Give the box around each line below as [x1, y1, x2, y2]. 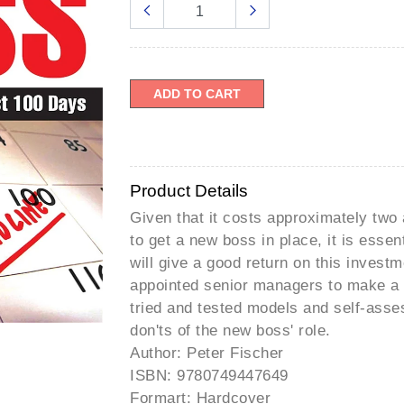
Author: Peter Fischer [130, 344, 284, 362]
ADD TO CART [153, 86, 241, 101]
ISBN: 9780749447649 [130, 366, 289, 384]
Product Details [130, 180, 248, 200]
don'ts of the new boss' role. [130, 321, 331, 339]
